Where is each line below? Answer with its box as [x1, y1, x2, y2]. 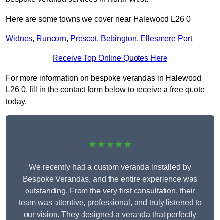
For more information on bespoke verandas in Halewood [6, 74, 201, 82]
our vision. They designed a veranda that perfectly [24, 210, 196, 219]
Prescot [70, 34, 97, 43]
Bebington [101, 34, 137, 43]
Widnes [6, 34, 32, 43]
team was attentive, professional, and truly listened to [18, 198, 202, 207]
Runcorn [36, 34, 66, 43]
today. [6, 97, 27, 106]
